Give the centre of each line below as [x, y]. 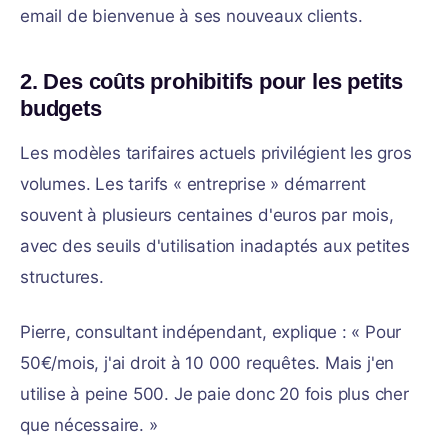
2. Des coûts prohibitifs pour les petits [211, 81]
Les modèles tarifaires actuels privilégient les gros [216, 153]
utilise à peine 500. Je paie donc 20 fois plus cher [214, 394]
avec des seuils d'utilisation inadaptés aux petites [215, 246]
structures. [62, 277]
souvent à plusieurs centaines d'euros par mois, [207, 215]
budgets [61, 108]
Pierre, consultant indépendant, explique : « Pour [211, 332]
